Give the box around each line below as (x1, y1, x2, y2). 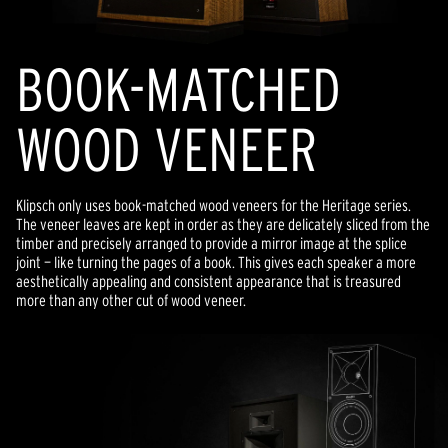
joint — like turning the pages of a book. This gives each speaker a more (16, 253, 416, 271)
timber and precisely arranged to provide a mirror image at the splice (16, 234, 407, 252)
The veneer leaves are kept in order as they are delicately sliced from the (16, 215, 430, 233)
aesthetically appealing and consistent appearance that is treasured (16, 272, 401, 290)
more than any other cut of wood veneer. (16, 291, 246, 309)
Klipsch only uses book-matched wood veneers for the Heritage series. (16, 196, 411, 214)
